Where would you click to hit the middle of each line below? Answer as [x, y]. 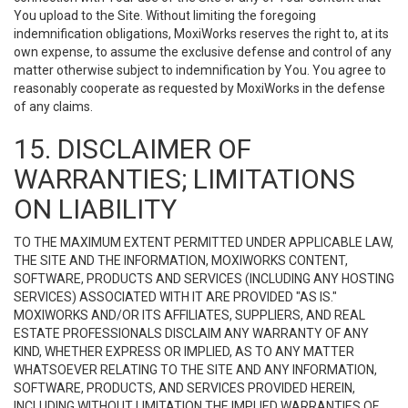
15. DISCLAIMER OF [133, 149]
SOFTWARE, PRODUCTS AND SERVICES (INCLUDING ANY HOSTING [204, 279]
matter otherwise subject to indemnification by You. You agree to [200, 70]
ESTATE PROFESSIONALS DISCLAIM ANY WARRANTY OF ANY [191, 333]
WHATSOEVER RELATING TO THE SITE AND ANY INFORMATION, [195, 370]
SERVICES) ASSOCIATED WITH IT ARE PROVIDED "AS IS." [175, 297]
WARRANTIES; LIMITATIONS [184, 179]
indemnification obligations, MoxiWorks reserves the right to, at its [201, 34]
